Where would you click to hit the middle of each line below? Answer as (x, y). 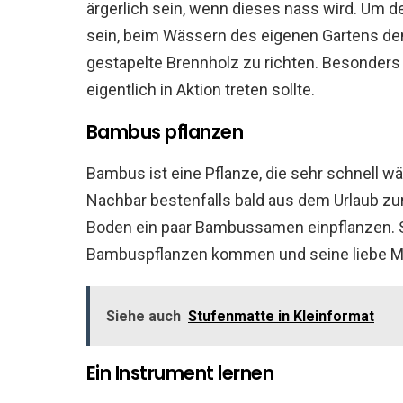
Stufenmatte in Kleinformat (281, 316)
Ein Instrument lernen (180, 373)
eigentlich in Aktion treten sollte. (201, 90)
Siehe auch (143, 316)
